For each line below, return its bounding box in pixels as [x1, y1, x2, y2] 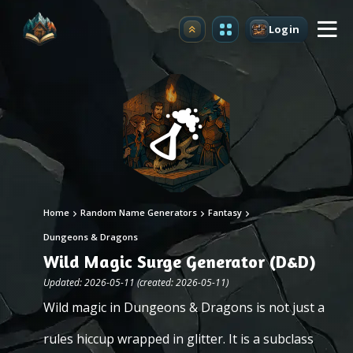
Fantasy [208, 206, 242, 218]
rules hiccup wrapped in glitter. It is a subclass [43, 330, 314, 347]
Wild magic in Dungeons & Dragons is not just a [43, 299, 325, 316]
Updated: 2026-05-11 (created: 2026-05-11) [43, 276, 229, 289]
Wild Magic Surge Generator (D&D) [43, 251, 316, 272]
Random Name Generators [80, 206, 197, 218]
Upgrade [191, 26, 240, 41]
